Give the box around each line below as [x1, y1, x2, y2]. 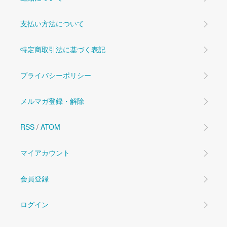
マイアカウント [20, 147, 70, 158]
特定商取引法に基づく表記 [20, 44, 105, 55]
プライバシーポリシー [20, 70, 91, 81]
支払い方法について [20, 18, 84, 29]
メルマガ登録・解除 [20, 96, 84, 106]
